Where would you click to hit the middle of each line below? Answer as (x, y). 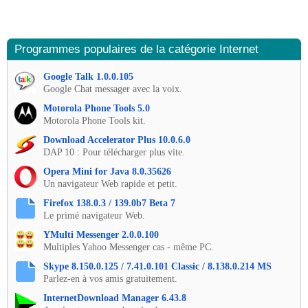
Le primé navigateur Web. (94, 215)
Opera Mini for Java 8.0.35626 (107, 171)
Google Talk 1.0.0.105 (88, 76)
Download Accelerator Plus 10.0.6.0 (117, 140)
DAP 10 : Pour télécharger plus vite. (114, 152)
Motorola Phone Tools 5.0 (97, 108)
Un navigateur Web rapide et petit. (110, 184)
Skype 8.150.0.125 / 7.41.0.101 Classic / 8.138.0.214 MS (157, 266)
